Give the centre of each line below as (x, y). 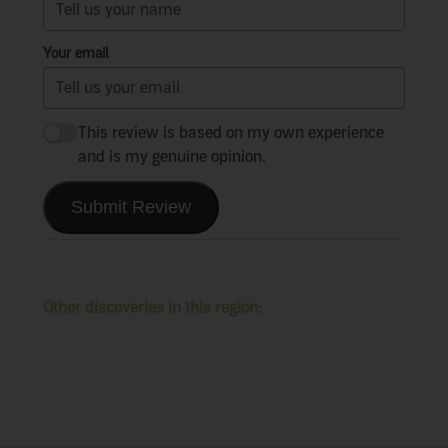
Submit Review (130, 207)
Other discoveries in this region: (152, 307)
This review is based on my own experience (230, 132)
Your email (75, 53)
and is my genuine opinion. (171, 156)
